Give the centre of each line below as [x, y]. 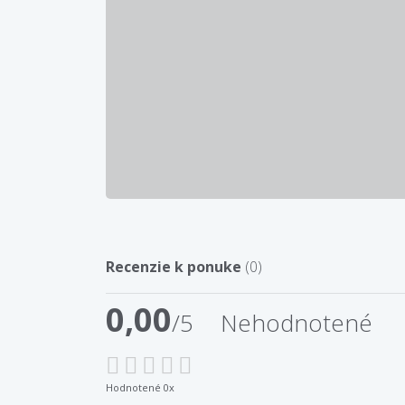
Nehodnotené [297, 322]
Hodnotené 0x [140, 387]
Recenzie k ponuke [175, 266]
